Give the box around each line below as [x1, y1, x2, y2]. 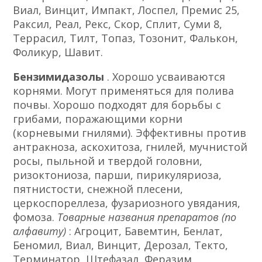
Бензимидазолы [13, 69, 108, 84]
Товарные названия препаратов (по [57, 209, 237, 224]
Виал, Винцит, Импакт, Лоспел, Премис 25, [13, 2, 240, 17]
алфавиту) [13, 223, 70, 238]
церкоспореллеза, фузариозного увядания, [13, 195, 241, 210]
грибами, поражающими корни [13, 111, 183, 126]
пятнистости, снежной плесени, [13, 181, 184, 196]
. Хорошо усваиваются [107, 69, 226, 84]
